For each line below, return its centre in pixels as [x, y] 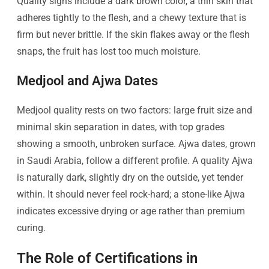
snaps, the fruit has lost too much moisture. [109, 51]
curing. [31, 228]
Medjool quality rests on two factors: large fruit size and [134, 110]
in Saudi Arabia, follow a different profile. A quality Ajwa [135, 160]
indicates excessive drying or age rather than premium [131, 211]
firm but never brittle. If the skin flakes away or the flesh [133, 34]
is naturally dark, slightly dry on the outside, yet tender [130, 177]
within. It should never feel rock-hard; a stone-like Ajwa [131, 194]
